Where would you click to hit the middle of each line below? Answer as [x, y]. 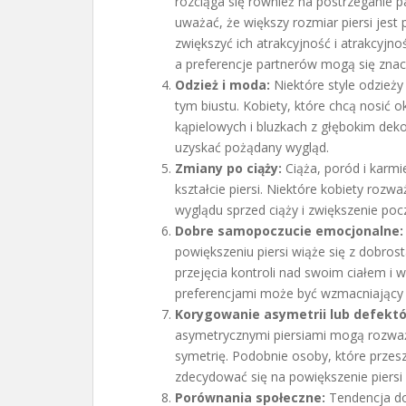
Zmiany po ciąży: [228, 168]
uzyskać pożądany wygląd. [252, 147]
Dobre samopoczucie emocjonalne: [289, 231]
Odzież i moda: [222, 85]
